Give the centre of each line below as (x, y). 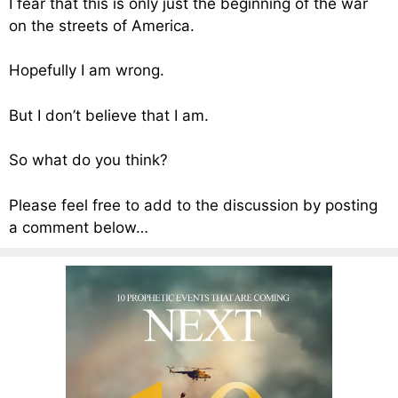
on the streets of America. (102, 25)
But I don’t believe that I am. (109, 115)
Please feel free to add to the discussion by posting (193, 205)
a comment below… (79, 227)
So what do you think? (88, 160)
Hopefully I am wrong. (87, 71)
